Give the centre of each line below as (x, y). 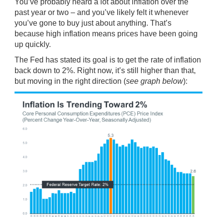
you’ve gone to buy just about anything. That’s (93, 23)
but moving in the (45, 81)
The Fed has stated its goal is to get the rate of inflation (108, 60)
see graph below (155, 81)
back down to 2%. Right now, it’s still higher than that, (105, 71)
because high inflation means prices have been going (106, 34)
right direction (98, 81)
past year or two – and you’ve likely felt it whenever (101, 13)
